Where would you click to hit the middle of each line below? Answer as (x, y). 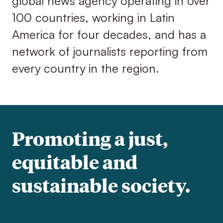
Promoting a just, (90, 138)
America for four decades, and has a (109, 35)
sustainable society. (101, 185)
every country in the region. (85, 68)
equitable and (74, 162)
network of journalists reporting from (110, 52)
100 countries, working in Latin (93, 18)
